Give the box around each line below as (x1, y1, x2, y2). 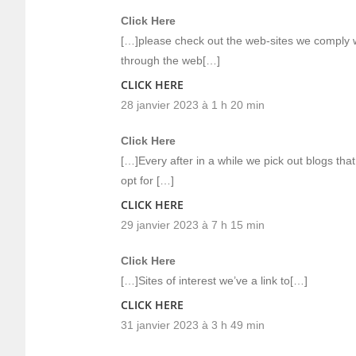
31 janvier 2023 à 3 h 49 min (121, 319, 265, 331)
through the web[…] (121, 54, 220, 67)
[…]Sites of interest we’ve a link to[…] (121, 274, 308, 287)
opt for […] (121, 174, 174, 187)
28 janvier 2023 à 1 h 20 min (121, 99, 265, 111)
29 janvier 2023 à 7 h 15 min (121, 219, 265, 231)
